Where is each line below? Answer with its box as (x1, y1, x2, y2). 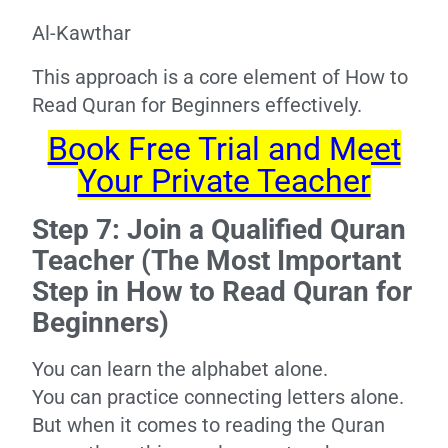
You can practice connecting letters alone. (32, 385, 404, 409)
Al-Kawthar (32, 21, 131, 45)
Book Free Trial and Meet (47, 130, 401, 168)
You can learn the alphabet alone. (32, 357, 328, 381)
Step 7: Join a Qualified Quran (32, 213, 406, 246)
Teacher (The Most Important (32, 244, 401, 277)
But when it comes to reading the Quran (32, 413, 385, 437)
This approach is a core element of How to (32, 65, 408, 89)
